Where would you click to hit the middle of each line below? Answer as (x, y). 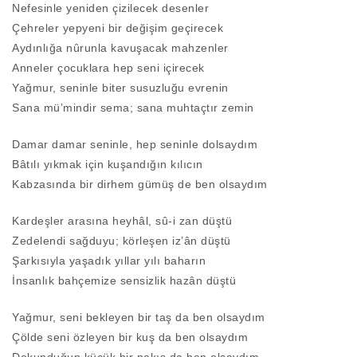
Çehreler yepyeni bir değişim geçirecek (118, 28)
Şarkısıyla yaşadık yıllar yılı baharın (109, 261)
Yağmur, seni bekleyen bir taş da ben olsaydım (139, 318)
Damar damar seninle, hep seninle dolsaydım (135, 145)
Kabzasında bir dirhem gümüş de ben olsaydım (140, 184)
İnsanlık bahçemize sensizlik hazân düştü (124, 281)
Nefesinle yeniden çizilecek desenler (110, 8)
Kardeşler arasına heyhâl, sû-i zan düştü (122, 221)
